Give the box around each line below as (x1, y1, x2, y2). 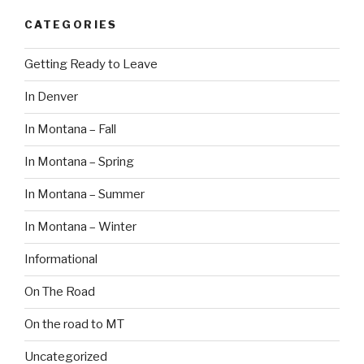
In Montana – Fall (24, 122, 116, 137)
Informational (24, 252, 97, 267)
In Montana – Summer (24, 187, 145, 202)
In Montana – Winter (24, 219, 136, 235)
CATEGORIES (24, 18, 118, 32)
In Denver (24, 89, 78, 105)
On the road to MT (24, 317, 124, 332)
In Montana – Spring (24, 154, 134, 170)
